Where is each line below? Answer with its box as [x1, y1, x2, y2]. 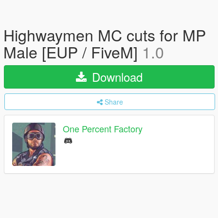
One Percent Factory [63, 122, 143, 135]
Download [89, 68, 143, 85]
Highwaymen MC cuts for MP [3, 23, 206, 46]
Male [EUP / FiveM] [3, 40, 142, 63]
